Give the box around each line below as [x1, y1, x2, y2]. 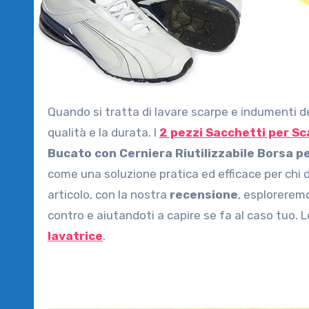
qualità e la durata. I [48, 126, 159, 140]
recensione [170, 188, 238, 202]
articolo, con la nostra [48, 188, 170, 202]
